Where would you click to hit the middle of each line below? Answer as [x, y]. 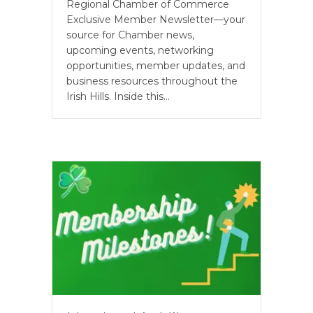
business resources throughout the [152, 81]
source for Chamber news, [130, 35]
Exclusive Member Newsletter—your [156, 20]
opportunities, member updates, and [156, 66]
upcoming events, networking [140, 51]
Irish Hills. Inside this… [118, 97]
